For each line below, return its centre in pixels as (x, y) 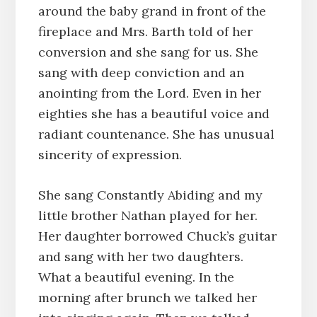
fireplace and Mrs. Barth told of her (145, 31)
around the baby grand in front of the (152, 11)
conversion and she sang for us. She (148, 52)
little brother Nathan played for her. (148, 215)
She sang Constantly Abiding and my (150, 195)
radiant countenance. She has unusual (156, 134)
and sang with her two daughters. (140, 256)
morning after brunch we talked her (147, 297)
